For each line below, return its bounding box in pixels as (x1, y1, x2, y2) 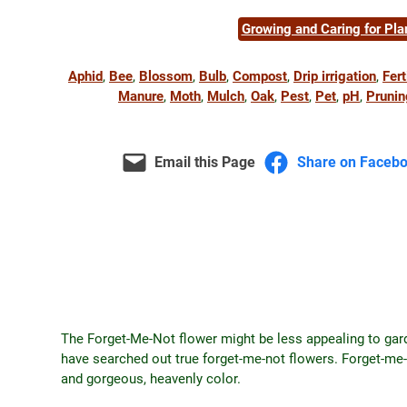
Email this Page (154, 154, 256, 172)
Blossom (139, 68, 193, 84)
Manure (118, 88, 164, 104)
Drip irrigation (293, 68, 376, 84)
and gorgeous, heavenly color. (61, 371, 241, 388)
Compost (233, 68, 287, 84)
